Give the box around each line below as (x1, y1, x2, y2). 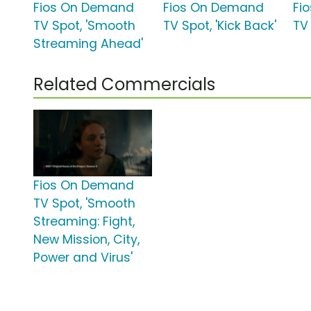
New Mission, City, (33, 231, 140, 249)
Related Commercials (33, 73, 215, 96)
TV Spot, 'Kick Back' (163, 17, 277, 35)
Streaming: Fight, (33, 213, 135, 230)
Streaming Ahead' (33, 35, 143, 53)
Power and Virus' (33, 249, 133, 267)
